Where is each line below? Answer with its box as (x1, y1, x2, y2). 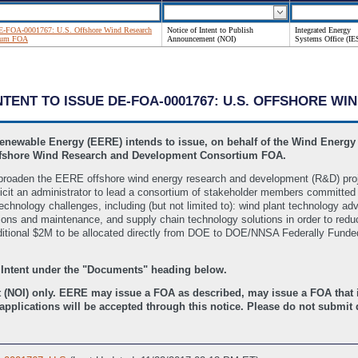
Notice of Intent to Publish (167, 25, 253, 34)
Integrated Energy (295, 25, 351, 34)
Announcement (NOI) (167, 34, 236, 43)
